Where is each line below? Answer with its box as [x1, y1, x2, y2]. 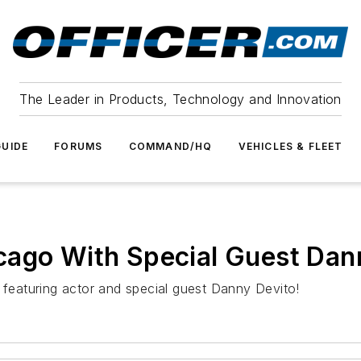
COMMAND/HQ [128, 140, 213, 152]
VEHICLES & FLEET [238, 140, 343, 152]
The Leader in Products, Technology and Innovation [19, 91, 342, 107]
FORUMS [54, 140, 103, 152]
